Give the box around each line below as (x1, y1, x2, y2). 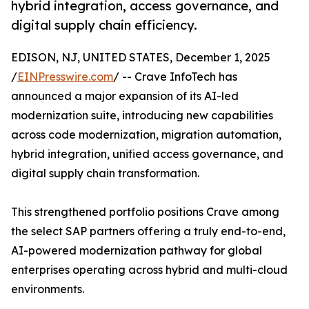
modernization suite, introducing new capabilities (11, 108, 273, 123)
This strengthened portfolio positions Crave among (11, 205, 279, 219)
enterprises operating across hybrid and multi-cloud (11, 263, 288, 277)
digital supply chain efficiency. (11, 17, 197, 33)
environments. (11, 282, 84, 297)
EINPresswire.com (17, 70, 113, 84)
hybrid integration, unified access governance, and (11, 147, 283, 161)
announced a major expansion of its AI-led (11, 89, 239, 103)
